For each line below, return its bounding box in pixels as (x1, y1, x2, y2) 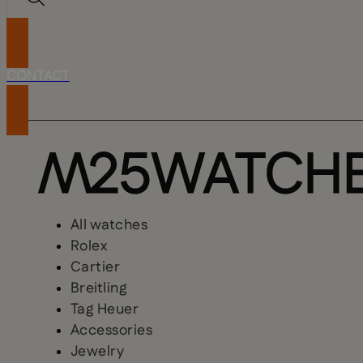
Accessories (70, 320, 153, 342)
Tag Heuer (70, 299, 139, 321)
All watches (70, 215, 148, 237)
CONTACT (6, 66, 70, 87)
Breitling (70, 278, 127, 300)
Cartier (70, 257, 121, 279)
